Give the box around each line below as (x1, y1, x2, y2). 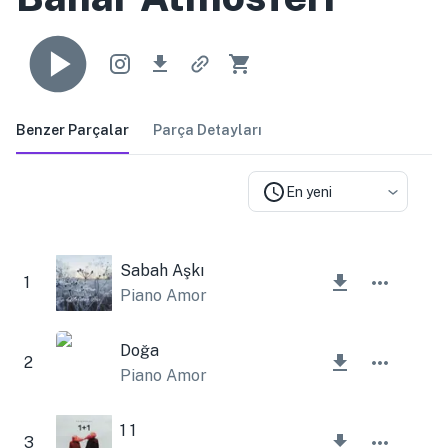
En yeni (286, 183, 332, 200)
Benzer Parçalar (16, 121, 129, 138)
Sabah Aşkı (120, 260, 204, 280)
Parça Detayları (153, 121, 262, 138)
